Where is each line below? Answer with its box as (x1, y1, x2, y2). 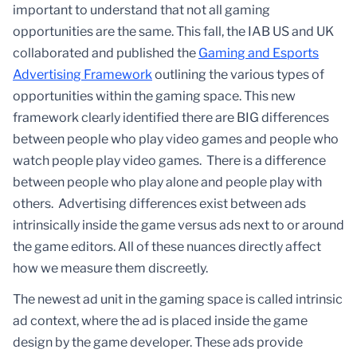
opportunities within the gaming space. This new (13, 88, 296, 104)
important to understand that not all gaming (13, 2, 270, 18)
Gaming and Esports (198, 45, 319, 61)
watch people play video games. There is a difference (13, 153, 326, 169)
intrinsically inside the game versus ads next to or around (13, 218, 344, 233)
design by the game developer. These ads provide (13, 335, 303, 351)
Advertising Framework (13, 67, 152, 83)
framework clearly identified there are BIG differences (13, 110, 329, 126)
